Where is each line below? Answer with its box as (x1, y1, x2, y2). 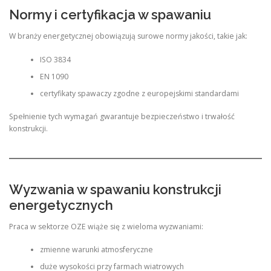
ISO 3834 (39, 54, 71, 65)
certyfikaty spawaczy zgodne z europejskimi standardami (39, 88, 239, 99)
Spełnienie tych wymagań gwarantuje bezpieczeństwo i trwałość (9, 111, 235, 122)
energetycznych (9, 197, 113, 213)
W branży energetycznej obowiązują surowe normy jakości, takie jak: (9, 31, 247, 42)
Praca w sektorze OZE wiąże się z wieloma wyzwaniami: (9, 221, 203, 232)
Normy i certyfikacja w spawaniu (9, 7, 211, 23)
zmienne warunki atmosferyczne (39, 244, 153, 255)
